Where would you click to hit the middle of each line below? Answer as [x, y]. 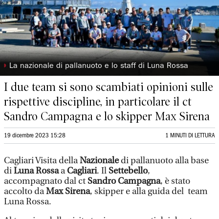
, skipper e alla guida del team [149, 191]
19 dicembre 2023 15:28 [35, 136]
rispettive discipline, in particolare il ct [98, 102]
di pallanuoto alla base [165, 161]
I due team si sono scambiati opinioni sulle [109, 87]
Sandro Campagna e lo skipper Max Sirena [107, 116]
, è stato [175, 181]
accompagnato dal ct [46, 181]
